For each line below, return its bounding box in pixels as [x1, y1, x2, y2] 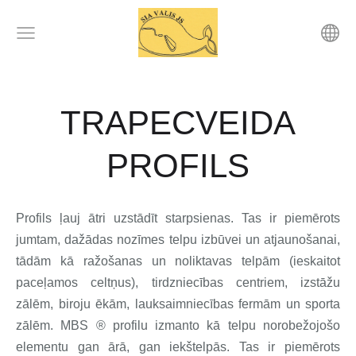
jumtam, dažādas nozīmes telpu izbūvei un [16, 232, 264, 246]
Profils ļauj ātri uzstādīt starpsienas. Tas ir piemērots [16, 211, 340, 225]
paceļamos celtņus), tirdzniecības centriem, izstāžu [16, 275, 340, 289]
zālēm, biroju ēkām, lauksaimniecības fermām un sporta [16, 296, 340, 311]
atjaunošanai [264, 232, 337, 246]
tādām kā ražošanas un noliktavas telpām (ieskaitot [16, 253, 340, 268]
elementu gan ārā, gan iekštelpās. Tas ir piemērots [16, 339, 340, 354]
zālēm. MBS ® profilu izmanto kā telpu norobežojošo [16, 318, 340, 332]
